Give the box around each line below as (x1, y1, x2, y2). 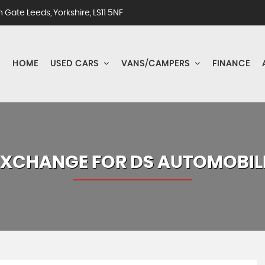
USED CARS (50, 60, 99, 68)
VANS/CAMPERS (121, 60, 190, 68)
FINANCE (212, 60, 250, 68)
